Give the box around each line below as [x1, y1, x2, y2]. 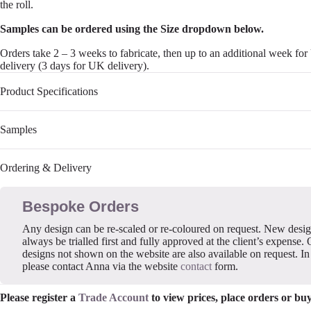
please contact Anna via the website [22, 260, 180, 273]
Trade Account [78, 292, 149, 304]
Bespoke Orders [22, 198, 139, 216]
